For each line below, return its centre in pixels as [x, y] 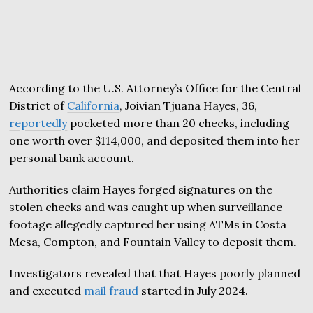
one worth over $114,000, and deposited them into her [155, 140]
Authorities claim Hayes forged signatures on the [141, 189]
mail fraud [111, 290]
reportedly [38, 123]
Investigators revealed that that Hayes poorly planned [155, 273]
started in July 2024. [194, 290]
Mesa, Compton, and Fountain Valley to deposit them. [153, 241]
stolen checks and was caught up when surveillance [146, 206]
